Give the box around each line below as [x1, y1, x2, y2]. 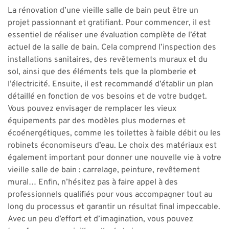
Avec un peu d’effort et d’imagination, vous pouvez [8, 214, 193, 224]
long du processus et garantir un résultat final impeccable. [8, 202, 220, 212]
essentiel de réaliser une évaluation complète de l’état [8, 30, 207, 40]
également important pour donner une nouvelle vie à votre [8, 153, 221, 163]
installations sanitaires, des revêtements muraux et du [8, 55, 208, 65]
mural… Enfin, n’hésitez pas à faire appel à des [8, 177, 178, 188]
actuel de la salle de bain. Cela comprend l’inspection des [8, 42, 216, 53]
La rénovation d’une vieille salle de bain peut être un [8, 6, 198, 16]
